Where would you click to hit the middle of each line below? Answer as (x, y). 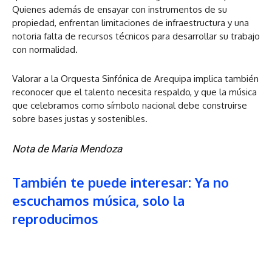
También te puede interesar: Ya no (121, 182)
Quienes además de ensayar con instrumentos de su (120, 10)
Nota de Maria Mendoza (67, 149)
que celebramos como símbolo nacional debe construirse (130, 106)
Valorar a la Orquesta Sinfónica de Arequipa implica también (135, 79)
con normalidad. (45, 50)
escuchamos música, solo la (98, 201)
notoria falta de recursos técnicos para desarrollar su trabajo (136, 36)
